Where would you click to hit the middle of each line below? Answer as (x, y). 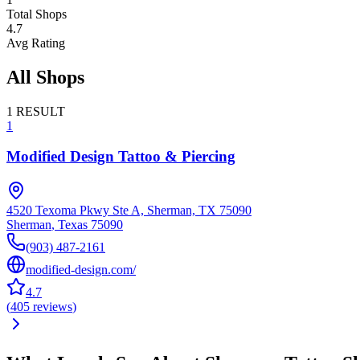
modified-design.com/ (81, 270)
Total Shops (37, 14)
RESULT (41, 111)
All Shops (45, 77)
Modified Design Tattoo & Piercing (121, 157)
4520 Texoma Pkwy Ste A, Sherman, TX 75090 (129, 211)
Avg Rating (36, 43)
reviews (53, 307)
